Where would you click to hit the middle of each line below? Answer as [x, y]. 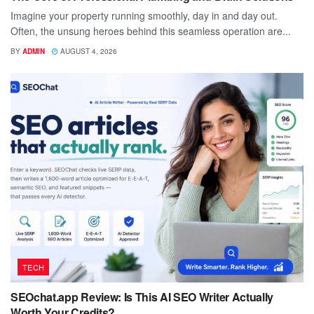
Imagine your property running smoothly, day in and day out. [144, 16]
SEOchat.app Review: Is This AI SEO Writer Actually [142, 297]
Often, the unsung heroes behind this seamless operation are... [151, 31]
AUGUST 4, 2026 [88, 52]
